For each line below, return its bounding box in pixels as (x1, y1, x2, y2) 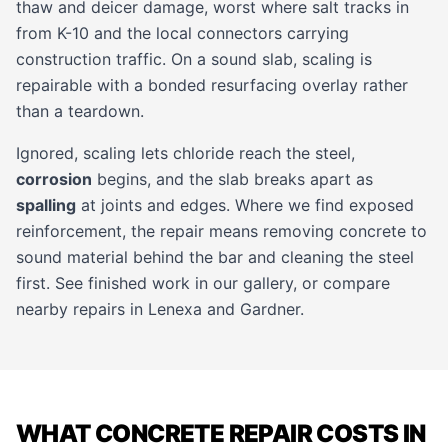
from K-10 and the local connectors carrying (16, 23, 349, 43)
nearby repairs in (16, 299, 148, 319)
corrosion (16, 169, 92, 189)
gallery (243, 273, 293, 293)
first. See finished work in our (16, 273, 243, 293)
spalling (16, 195, 76, 215)
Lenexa (148, 299, 202, 319)
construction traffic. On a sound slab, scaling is (16, 49, 372, 69)
